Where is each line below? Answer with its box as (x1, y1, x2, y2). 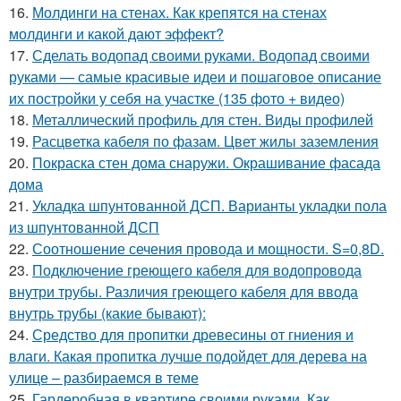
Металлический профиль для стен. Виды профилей (32, 108, 373, 130)
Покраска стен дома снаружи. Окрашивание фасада (32, 151, 380, 173)
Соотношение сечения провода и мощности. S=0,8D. (32, 237, 384, 259)
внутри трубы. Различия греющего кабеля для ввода (9, 280, 358, 302)
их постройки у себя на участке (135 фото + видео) (9, 87, 345, 108)
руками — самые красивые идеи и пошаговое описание (9, 65, 381, 87)
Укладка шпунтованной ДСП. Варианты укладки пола (32, 194, 387, 216)
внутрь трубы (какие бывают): (9, 302, 206, 323)
